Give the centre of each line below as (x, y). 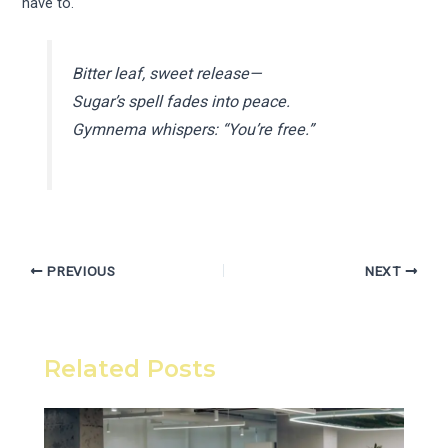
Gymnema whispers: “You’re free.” (192, 130)
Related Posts (130, 368)
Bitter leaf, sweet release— (166, 74)
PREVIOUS (79, 270)
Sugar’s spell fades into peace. (180, 102)
